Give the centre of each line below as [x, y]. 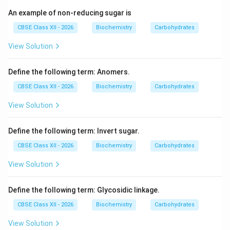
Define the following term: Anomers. [69, 72]
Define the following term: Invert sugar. [74, 131]
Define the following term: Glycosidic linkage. [84, 190]
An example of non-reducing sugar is [70, 13]
